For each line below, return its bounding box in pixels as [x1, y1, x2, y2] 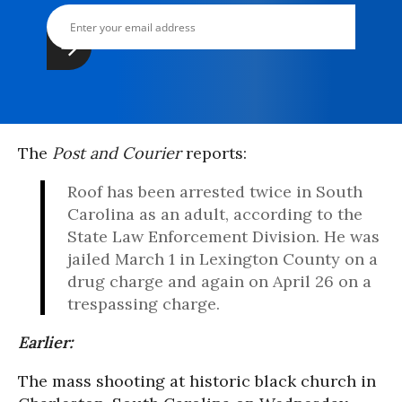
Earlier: [18, 332, 73, 353]
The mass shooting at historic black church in [18, 371, 376, 391]
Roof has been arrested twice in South [67, 181, 363, 202]
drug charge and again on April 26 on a [67, 271, 371, 292]
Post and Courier [52, 143, 181, 163]
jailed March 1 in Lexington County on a [67, 249, 378, 269]
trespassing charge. [67, 293, 220, 314]
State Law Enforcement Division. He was [67, 226, 380, 247]
